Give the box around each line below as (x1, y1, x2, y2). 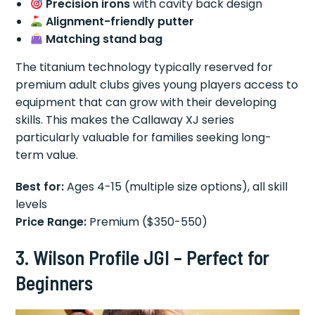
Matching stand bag (45, 31, 162, 48)
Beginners (15, 271, 94, 295)
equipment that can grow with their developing (15, 94, 277, 111)
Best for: (15, 179, 65, 195)
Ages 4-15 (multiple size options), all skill (64, 179, 288, 195)
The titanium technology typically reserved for (15, 59, 274, 76)
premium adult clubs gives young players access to (15, 77, 299, 94)
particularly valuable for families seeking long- (15, 129, 272, 146)
